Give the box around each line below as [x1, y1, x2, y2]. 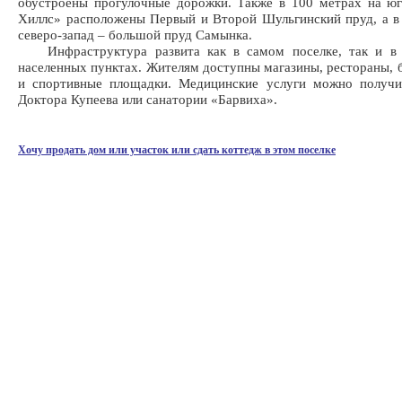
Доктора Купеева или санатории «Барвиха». [18, 92, 277, 107]
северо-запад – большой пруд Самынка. [18, 27, 252, 42]
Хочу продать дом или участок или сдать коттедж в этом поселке [18, 144, 336, 156]
